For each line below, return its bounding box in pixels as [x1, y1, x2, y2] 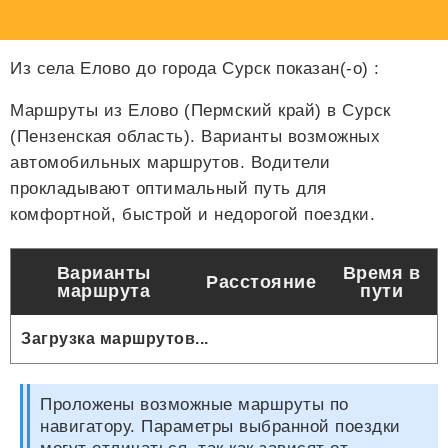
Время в [342, 263, 421, 284]
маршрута [57, 281, 150, 302]
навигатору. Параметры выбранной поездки [40, 417, 401, 437]
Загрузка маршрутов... [21, 330, 209, 348]
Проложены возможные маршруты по [40, 395, 349, 415]
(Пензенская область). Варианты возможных [10, 127, 380, 147]
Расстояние [206, 272, 316, 293]
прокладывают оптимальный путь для [10, 179, 327, 199]
